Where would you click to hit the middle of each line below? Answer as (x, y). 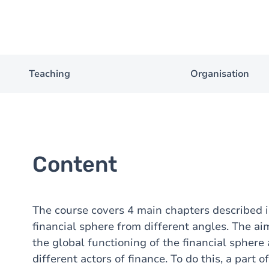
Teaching (49, 74)
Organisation (220, 74)
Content (75, 164)
